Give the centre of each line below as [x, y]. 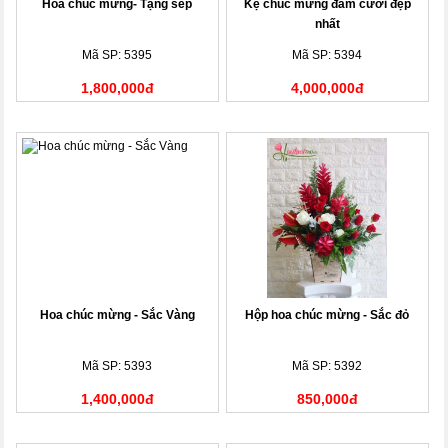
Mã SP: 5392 [327, 365]
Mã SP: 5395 [117, 54]
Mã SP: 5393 [117, 365]
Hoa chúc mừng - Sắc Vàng [117, 314]
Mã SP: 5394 [327, 54]
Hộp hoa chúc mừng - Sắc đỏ [327, 314]
